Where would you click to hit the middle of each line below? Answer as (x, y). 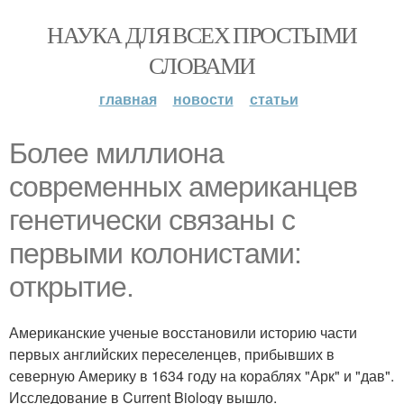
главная (128, 99)
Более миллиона (116, 153)
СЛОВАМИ (202, 65)
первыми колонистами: (155, 253)
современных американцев (183, 187)
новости (203, 99)
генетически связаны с (152, 220)
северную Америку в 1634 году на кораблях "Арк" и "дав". (202, 376)
